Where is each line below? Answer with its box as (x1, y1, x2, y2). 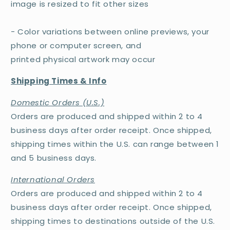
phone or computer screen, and (11, 40, 142, 51)
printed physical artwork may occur (11, 54, 156, 65)
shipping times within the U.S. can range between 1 (11, 139, 220, 150)
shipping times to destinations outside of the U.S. (11, 216, 216, 227)
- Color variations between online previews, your (11, 26, 209, 37)
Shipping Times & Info (11, 75, 107, 87)
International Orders (11, 174, 95, 185)
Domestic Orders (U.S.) (11, 97, 105, 108)
